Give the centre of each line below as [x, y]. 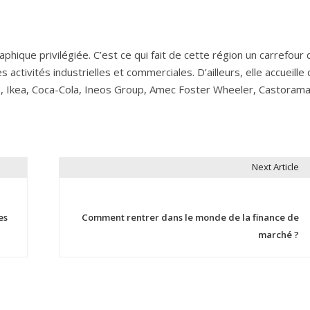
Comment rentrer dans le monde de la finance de [190, 217]
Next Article [275, 167]
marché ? [278, 234]
